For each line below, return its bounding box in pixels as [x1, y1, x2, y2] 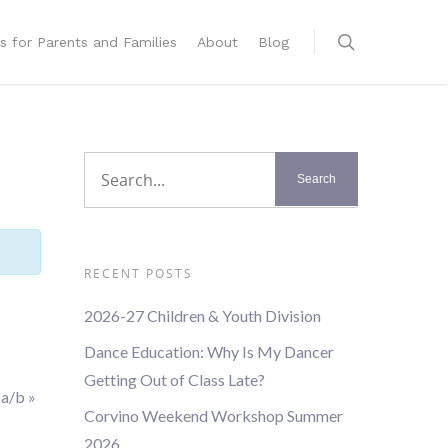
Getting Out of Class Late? [84, 370, 266, 389]
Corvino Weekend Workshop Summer [84, 406, 344, 425]
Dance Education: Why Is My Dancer [84, 342, 335, 361]
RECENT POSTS [84, 265, 194, 282]
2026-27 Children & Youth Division [84, 306, 322, 325]
